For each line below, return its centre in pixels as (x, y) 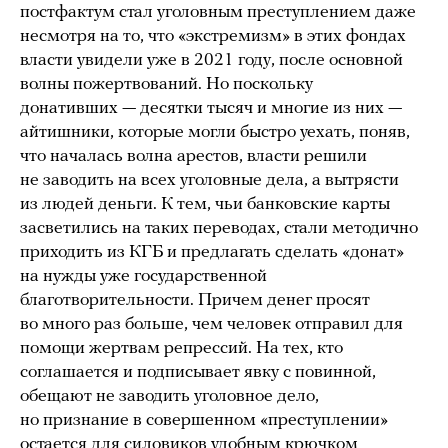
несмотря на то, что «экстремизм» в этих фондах (213, 36)
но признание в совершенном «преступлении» (204, 420)
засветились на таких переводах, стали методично (219, 228)
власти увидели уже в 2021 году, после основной (211, 60)
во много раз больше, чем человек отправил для (211, 324)
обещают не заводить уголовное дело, (169, 396)
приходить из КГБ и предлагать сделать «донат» (212, 252)
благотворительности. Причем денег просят (195, 300)
